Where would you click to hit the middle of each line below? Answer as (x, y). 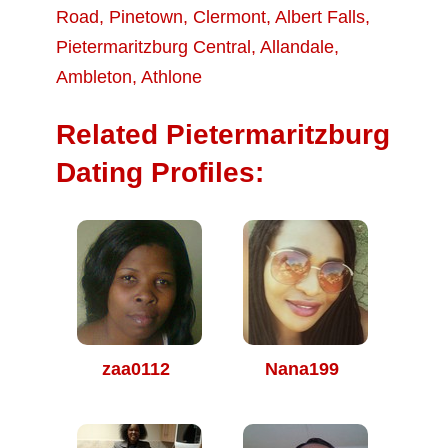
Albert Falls (320, 17)
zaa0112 (136, 369)
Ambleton (94, 77)
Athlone (171, 77)
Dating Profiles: (160, 172)
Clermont (229, 17)
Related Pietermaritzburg (223, 134)
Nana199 (302, 369)
